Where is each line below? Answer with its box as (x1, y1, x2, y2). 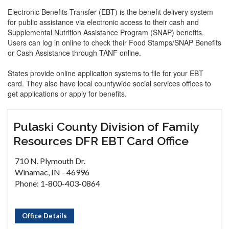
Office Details (22, 212, 67, 220)
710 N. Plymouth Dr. (15, 156, 85, 166)
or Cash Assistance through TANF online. (8, 48, 141, 58)
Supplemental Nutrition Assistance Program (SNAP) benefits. (8, 27, 204, 37)
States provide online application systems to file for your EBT (8, 68, 203, 78)
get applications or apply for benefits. (8, 88, 127, 99)
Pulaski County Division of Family (13, 120, 199, 133)
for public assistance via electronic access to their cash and (8, 17, 199, 27)
